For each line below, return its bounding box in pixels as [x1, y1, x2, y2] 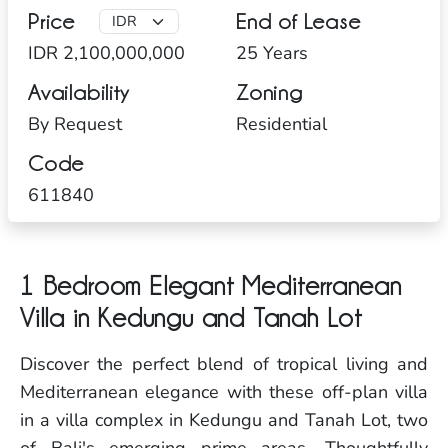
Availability [28, 80, 130, 104]
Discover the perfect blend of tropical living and [20, 351, 428, 376]
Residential [236, 111, 327, 136]
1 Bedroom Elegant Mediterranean [20, 272, 402, 299]
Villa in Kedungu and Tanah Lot [20, 304, 363, 331]
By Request [28, 111, 122, 136]
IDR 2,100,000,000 [28, 40, 185, 65]
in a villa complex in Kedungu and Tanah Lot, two [20, 407, 428, 432]
